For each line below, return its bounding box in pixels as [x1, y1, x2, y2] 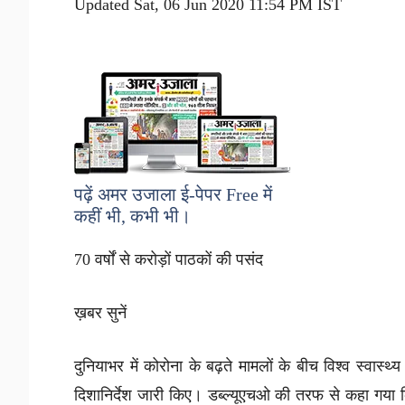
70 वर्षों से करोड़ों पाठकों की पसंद [74, 250, 263, 268]
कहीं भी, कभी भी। [74, 205, 191, 226]
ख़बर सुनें [74, 303, 127, 322]
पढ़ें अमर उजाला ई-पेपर [74, 184, 226, 204]
